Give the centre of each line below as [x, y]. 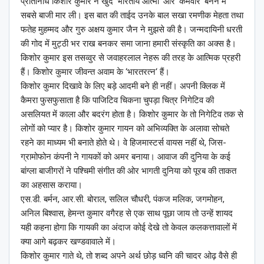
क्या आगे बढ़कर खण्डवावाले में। [68, 242]
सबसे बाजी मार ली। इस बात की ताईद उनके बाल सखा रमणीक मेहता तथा [132, 16]
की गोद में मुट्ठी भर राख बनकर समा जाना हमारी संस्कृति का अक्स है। [128, 44]
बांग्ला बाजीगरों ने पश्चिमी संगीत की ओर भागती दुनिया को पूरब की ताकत [128, 171]
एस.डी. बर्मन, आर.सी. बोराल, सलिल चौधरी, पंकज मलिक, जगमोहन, [123, 199]
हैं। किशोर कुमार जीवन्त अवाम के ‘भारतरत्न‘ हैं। [95, 72]
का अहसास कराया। [52, 185]
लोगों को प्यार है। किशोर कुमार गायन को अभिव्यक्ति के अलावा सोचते [125, 129]
